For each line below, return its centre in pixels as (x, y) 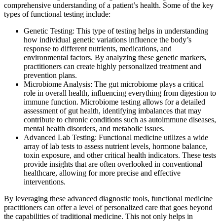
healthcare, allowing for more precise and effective (102, 173)
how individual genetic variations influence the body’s (108, 40)
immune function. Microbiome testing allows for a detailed (114, 102)
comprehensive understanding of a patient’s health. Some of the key (109, 5)
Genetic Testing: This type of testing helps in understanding (116, 31)
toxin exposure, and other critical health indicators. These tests (120, 155)
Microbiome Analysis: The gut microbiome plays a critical (114, 84)
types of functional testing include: (57, 14)
